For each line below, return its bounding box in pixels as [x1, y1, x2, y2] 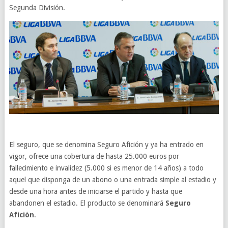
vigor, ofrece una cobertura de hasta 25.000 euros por [9, 152, 179, 161]
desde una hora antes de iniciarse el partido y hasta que [9, 187, 182, 196]
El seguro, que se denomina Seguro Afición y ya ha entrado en [9, 140, 204, 149]
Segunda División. [9, 4, 65, 12]
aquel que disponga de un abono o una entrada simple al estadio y [9, 176, 216, 184]
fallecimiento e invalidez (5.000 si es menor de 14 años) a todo [9, 164, 204, 173]
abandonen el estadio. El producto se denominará [9, 199, 165, 208]
